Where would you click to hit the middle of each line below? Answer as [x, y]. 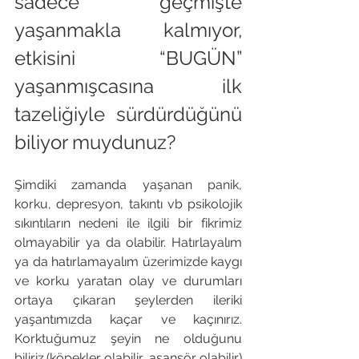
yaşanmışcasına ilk [128, 86]
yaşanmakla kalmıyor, [128, 30]
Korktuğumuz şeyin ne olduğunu [128, 339]
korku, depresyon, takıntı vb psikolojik [128, 204]
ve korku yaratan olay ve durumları [128, 281]
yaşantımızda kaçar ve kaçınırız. [128, 319]
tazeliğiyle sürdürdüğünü [128, 114]
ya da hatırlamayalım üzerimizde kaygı [128, 262]
